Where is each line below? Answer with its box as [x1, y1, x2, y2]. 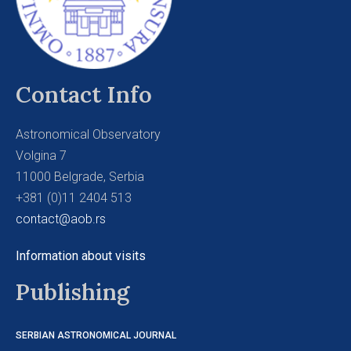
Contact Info [16, 79, 152, 109]
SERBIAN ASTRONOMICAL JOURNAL [16, 329, 176, 341]
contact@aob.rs [16, 211, 106, 226]
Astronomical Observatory [16, 126, 161, 142]
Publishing [16, 277, 129, 306]
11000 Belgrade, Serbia [16, 168, 144, 184]
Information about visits [16, 248, 146, 263]
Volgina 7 [16, 147, 67, 163]
